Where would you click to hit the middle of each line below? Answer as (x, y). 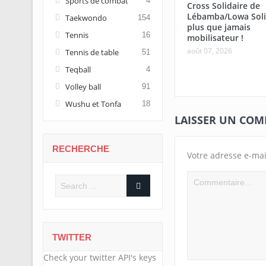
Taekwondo (86, 18)
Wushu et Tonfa (93, 104)
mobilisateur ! (215, 38)
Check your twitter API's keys (99, 257)
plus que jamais (218, 27)
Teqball (78, 69)
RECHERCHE (80, 149)
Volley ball (83, 87)
